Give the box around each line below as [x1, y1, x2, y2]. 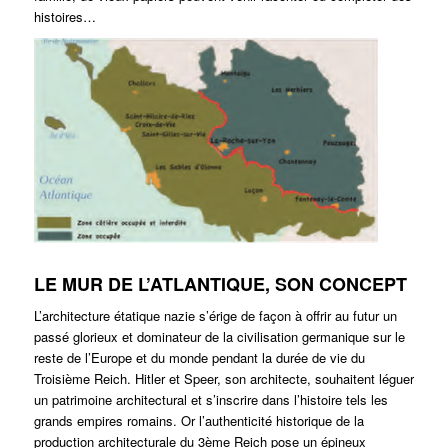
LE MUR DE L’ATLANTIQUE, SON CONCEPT [33, 271, 407, 298]
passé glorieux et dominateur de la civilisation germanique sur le [33, 327, 405, 347]
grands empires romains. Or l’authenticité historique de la [33, 411, 364, 431]
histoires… [33, 7, 96, 27]
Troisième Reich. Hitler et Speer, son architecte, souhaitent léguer [33, 369, 414, 389]
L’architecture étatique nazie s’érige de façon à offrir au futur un [33, 306, 397, 326]
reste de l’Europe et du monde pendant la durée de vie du [33, 348, 365, 368]
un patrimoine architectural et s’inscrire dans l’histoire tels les [33, 390, 388, 410]
